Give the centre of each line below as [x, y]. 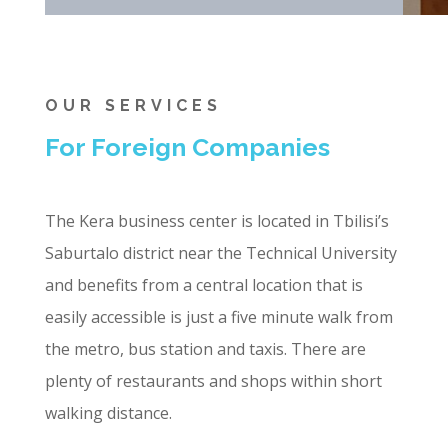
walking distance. [108, 412]
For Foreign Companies [187, 146]
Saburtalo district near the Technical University [220, 252]
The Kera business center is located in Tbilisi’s [216, 220]
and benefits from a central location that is [203, 284]
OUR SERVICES [133, 105]
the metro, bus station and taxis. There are [205, 348]
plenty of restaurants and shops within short [213, 380]
